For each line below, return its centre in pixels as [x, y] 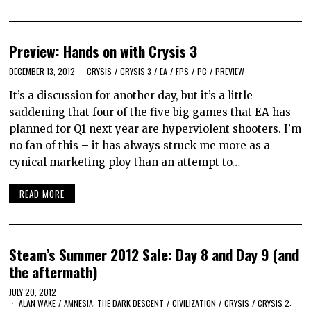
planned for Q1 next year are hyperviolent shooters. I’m [155, 128]
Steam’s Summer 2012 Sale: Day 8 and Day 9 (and [154, 255]
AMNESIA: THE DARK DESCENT [114, 303]
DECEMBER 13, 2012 [42, 71]
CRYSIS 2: [275, 303]
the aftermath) [54, 272]
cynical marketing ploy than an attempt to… [125, 162]
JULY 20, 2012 [33, 292]
